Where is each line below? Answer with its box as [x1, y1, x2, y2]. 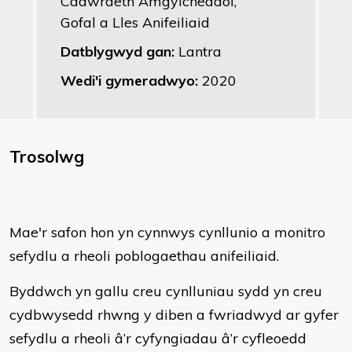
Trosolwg [9, 146, 84, 167]
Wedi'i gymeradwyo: [60, 71, 202, 90]
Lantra [178, 42, 222, 60]
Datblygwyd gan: [60, 42, 178, 60]
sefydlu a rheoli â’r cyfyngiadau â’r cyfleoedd [9, 329, 306, 347]
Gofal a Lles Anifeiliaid [60, 13, 210, 31]
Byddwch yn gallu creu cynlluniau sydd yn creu [9, 282, 322, 300]
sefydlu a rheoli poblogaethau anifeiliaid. [9, 247, 279, 265]
